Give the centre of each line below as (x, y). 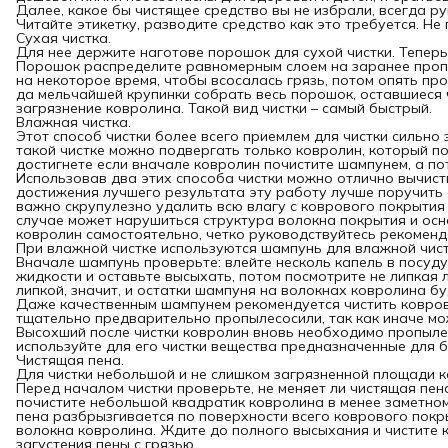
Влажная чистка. (73, 122)
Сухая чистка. (63, 38)
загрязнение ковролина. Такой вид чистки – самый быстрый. (224, 108)
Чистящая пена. (70, 360)
